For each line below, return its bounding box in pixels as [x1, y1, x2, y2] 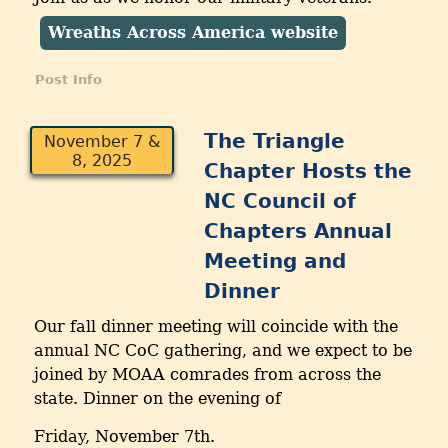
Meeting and [204, 249, 347, 274]
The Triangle [204, 129, 346, 154]
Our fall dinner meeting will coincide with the [34, 317, 398, 337]
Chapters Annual [204, 219, 393, 244]
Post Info [35, 72, 102, 88]
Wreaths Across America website [48, 23, 339, 43]
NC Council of [204, 189, 357, 214]
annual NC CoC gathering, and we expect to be [34, 341, 412, 361]
